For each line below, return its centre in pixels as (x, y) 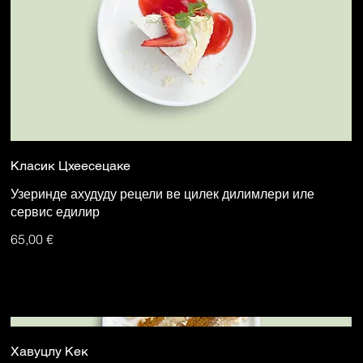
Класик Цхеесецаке (71, 165)
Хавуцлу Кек (50, 351)
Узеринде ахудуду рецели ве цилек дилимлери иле (163, 193)
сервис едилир (56, 211)
